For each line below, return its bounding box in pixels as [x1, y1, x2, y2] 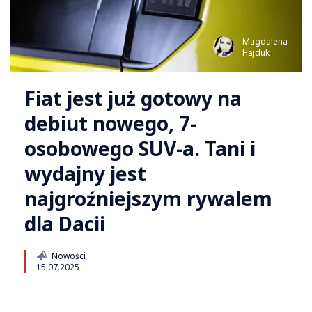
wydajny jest [24, 160, 146, 187]
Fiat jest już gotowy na [24, 85, 242, 112]
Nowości [49, 250, 86, 263]
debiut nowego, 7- [24, 110, 196, 137]
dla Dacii [24, 210, 105, 237]
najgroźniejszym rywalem [24, 185, 272, 212]
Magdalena [242, 36, 288, 48]
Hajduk [242, 47, 270, 59]
